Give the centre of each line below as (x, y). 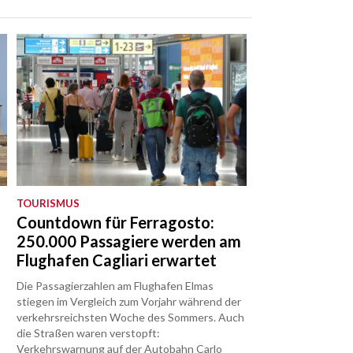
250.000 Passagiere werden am (129, 242)
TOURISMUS (48, 204)
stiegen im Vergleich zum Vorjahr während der (129, 302)
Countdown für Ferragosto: (116, 223)
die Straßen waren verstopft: (89, 333)
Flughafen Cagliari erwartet (117, 260)
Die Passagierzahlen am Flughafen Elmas (115, 286)
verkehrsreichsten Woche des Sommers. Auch (131, 318)
